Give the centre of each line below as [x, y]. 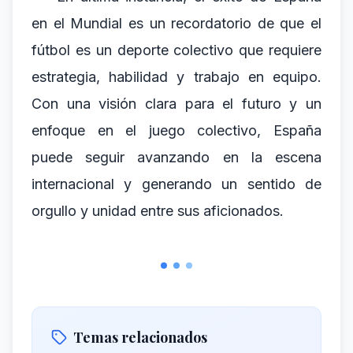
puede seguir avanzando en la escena [176, 157]
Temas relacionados [140, 337]
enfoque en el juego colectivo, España [176, 130]
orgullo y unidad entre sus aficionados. [158, 211]
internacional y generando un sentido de [176, 184]
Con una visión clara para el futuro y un [176, 104]
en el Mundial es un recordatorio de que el [176, 23]
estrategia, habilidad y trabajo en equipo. [176, 77]
